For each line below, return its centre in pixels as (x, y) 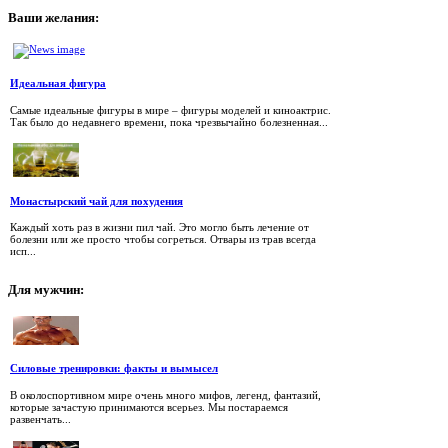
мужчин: (57, 290)
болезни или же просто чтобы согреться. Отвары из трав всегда (163, 239)
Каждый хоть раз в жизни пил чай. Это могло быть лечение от (159, 227)
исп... (23, 251)
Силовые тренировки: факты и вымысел (114, 368)
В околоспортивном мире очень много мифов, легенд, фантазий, (165, 394)
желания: (70, 17)
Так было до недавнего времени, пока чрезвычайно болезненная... (169, 121)
